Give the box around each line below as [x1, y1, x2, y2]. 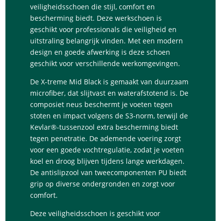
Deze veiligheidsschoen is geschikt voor [30, 209, 161, 219]
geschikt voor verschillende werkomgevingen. [30, 59, 181, 69]
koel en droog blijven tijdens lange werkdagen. [30, 156, 185, 166]
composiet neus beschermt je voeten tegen [30, 100, 173, 110]
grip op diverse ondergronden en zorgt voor [30, 179, 176, 189]
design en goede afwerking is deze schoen [30, 47, 171, 57]
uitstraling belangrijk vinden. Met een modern [30, 36, 184, 46]
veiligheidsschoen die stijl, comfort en [30, 2, 155, 12]
